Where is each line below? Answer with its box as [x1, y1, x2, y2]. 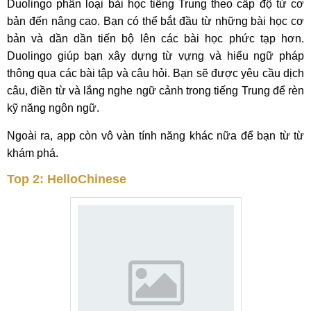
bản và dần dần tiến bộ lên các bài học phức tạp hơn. [7, 33, 304, 44]
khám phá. [7, 147, 58, 159]
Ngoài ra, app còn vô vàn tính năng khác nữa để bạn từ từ [7, 130, 304, 142]
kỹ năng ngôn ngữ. [7, 102, 99, 114]
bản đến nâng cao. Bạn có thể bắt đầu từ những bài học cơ [7, 15, 304, 27]
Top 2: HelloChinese [7, 172, 126, 186]
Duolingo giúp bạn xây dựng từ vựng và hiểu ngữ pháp [7, 50, 304, 62]
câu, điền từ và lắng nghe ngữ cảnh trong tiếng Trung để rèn [7, 85, 304, 96]
